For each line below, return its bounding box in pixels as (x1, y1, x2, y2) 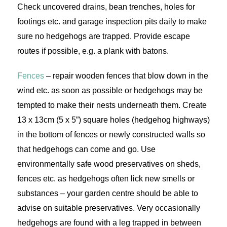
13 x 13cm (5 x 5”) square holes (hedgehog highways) (17, 116, 210, 125)
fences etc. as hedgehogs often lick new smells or (17, 174, 195, 183)
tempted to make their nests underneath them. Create (17, 101, 207, 110)
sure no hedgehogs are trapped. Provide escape (17, 32, 190, 41)
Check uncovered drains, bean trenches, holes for (17, 3, 195, 12)
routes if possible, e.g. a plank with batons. (17, 47, 169, 56)
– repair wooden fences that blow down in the (44, 71, 208, 81)
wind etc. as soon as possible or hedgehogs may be (17, 86, 203, 95)
